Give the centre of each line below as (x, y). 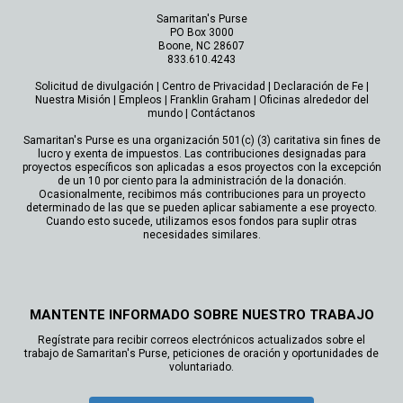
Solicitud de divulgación (94, 86)
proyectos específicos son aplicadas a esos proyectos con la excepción (201, 167)
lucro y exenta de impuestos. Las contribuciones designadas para (201, 153)
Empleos (140, 99)
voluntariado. (201, 367)
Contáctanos (223, 113)
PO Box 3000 (201, 32)
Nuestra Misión (72, 99)
